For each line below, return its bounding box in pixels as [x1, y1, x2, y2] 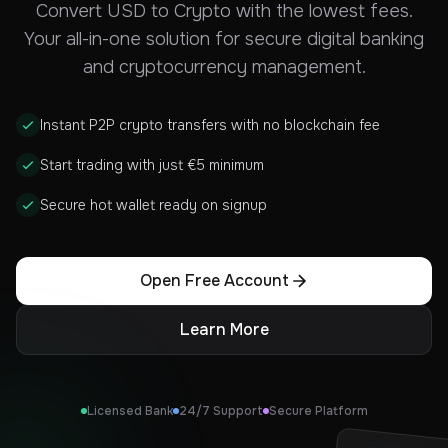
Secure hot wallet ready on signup [40, 196, 267, 214]
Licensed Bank [86, 403, 173, 419]
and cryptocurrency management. [82, 56, 366, 78]
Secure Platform [268, 403, 368, 419]
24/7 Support [178, 403, 263, 419]
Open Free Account [139, 270, 289, 291]
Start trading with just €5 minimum [40, 156, 264, 174]
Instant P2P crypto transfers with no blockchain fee [40, 116, 380, 134]
